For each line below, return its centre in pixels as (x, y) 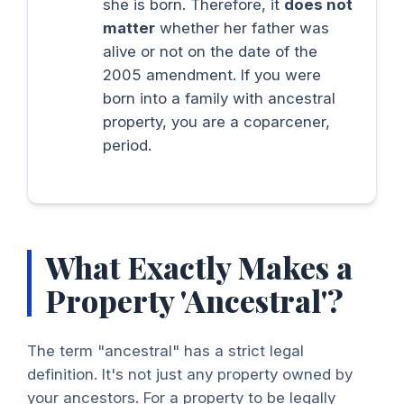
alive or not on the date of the (210, 51)
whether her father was (242, 28)
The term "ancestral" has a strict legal (165, 351)
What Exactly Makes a (199, 266)
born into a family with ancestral (219, 98)
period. (127, 145)
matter (129, 28)
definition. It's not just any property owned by (190, 375)
